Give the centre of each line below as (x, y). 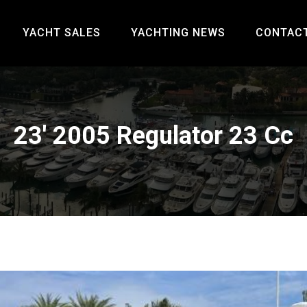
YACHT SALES (62, 33)
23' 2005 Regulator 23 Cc (153, 135)
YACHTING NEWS (179, 33)
